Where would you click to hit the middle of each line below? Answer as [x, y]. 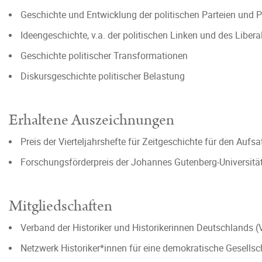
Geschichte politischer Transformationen [104, 56]
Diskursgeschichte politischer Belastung [103, 76]
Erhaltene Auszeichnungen [92, 120]
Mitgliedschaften [61, 206]
